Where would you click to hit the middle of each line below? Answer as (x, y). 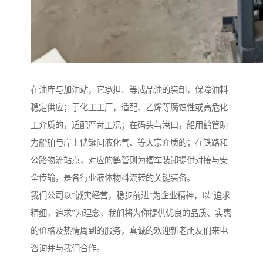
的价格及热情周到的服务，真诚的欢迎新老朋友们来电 (129, 231)
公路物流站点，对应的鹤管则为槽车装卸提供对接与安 (129, 161)
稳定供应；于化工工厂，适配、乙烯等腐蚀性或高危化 (129, 108)
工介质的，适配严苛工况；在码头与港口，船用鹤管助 (129, 125)
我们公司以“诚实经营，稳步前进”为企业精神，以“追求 (130, 196)
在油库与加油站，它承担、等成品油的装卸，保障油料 (129, 90)
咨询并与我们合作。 (68, 249)
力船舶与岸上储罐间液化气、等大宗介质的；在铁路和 (129, 143)
